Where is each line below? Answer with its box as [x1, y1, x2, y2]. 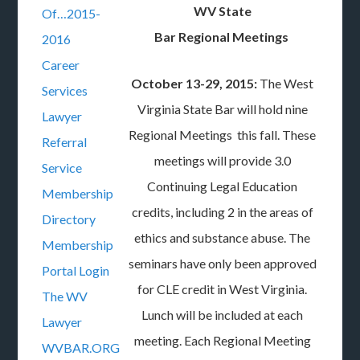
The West [257, 76, 314, 91]
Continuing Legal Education [147, 178, 298, 194]
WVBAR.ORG [42, 340, 121, 355]
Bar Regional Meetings [153, 29, 291, 44]
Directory [42, 211, 96, 227]
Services [42, 83, 88, 98]
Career [42, 57, 80, 72]
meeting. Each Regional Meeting [133, 333, 311, 348]
